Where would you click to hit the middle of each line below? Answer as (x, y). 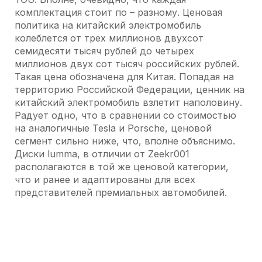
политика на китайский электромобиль (108, 25)
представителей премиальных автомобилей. (121, 192)
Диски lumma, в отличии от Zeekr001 (102, 154)
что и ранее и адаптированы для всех (105, 180)
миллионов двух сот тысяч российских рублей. (127, 64)
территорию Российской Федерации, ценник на (130, 89)
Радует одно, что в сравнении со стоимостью (125, 115)
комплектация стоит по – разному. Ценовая (118, 12)
